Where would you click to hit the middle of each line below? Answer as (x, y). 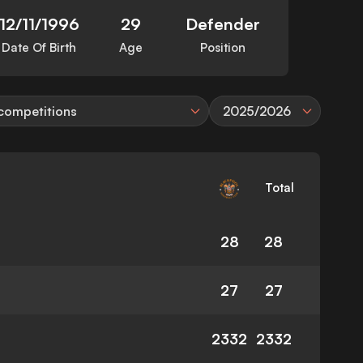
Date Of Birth (39, 48)
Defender (223, 24)
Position (223, 48)
